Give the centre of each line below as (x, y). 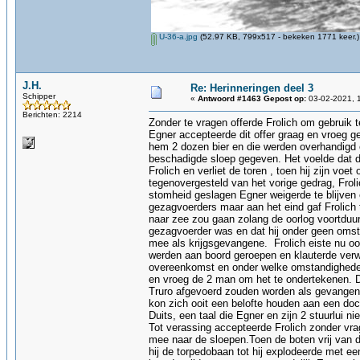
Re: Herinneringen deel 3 (252, 88)
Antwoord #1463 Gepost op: (252, 98)
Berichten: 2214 (52, 115)
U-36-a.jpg (177, 37)
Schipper (39, 96)
